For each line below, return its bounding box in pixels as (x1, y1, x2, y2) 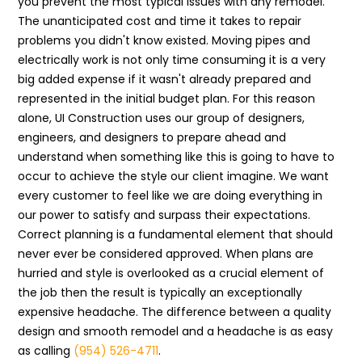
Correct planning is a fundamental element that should (18, 226, 334, 242)
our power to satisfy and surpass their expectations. (18, 207, 311, 223)
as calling (18, 343, 74, 359)
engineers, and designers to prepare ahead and (18, 129, 287, 145)
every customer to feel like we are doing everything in (18, 187, 323, 204)
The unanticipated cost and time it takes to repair (18, 13, 302, 29)
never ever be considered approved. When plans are (18, 246, 314, 262)
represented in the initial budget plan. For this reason (18, 90, 316, 107)
